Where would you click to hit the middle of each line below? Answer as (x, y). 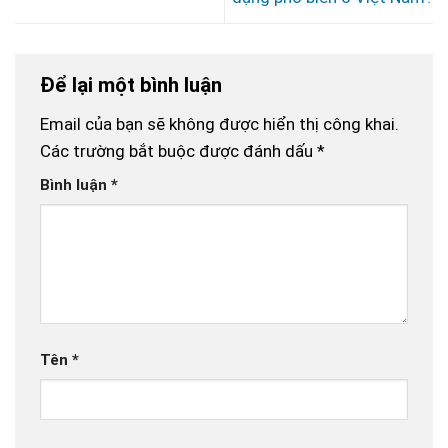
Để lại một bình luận (133, 84)
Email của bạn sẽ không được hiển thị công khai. (219, 123)
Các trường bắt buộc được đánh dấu (178, 150)
